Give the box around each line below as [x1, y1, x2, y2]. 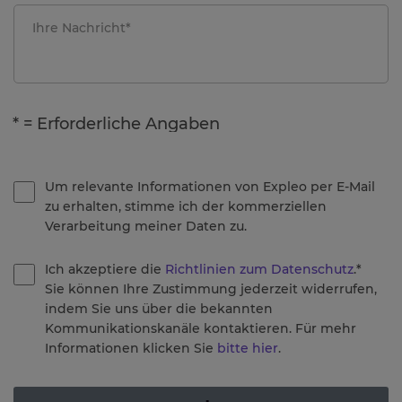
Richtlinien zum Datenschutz [165, 261, 354, 277]
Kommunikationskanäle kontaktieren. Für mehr [45, 320, 356, 336]
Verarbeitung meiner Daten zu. [45, 218, 247, 234]
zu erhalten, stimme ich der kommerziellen [45, 198, 327, 214]
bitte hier [217, 340, 278, 356]
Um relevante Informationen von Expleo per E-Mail [45, 179, 375, 195]
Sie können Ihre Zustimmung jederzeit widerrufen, [45, 281, 377, 297]
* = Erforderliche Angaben [13, 114, 220, 134]
